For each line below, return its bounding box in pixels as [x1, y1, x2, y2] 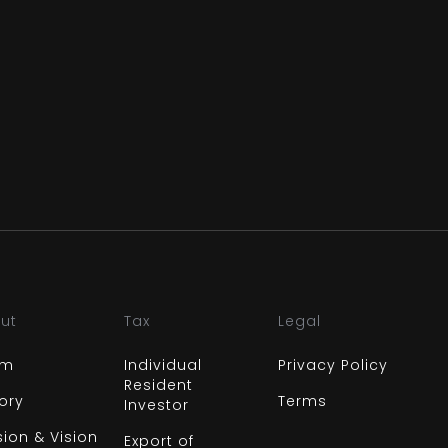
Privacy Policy [277, 355, 388, 375]
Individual [123, 355, 202, 375]
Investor [123, 395, 189, 415]
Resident [123, 375, 193, 395]
